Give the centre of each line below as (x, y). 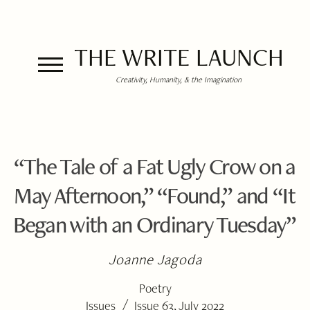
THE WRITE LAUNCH (179, 57)
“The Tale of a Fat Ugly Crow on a (154, 166)
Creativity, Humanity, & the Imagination (179, 79)
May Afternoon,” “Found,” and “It (154, 195)
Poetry (155, 288)
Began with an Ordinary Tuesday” (154, 224)
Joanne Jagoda (155, 259)
